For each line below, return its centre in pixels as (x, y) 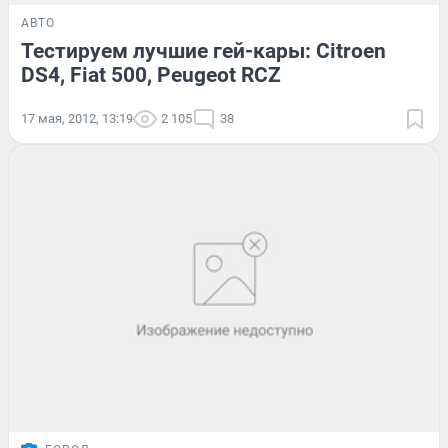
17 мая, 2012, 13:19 (77, 118)
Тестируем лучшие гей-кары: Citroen (203, 50)
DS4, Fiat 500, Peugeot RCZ (151, 74)
